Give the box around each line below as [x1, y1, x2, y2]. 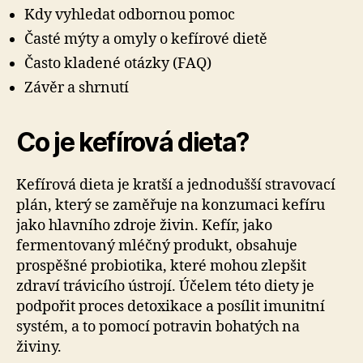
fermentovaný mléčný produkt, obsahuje [16, 237, 297, 255]
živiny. [16, 338, 62, 357]
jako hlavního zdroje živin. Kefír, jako [16, 216, 272, 235]
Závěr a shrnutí [24, 79, 129, 97]
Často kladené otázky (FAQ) [24, 54, 211, 73]
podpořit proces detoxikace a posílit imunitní [16, 297, 325, 316]
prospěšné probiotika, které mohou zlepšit [16, 257, 306, 275]
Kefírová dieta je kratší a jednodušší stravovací [16, 176, 335, 194]
